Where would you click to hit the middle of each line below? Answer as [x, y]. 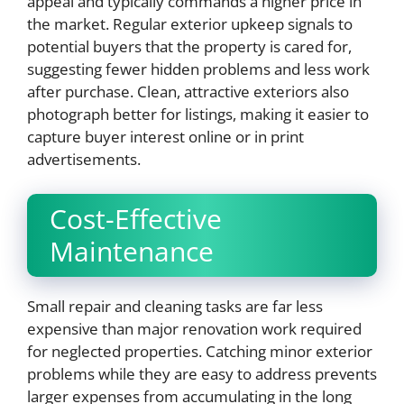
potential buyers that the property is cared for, [189, 47]
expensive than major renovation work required [194, 328]
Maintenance [132, 251]
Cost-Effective [136, 218]
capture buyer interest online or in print [165, 137]
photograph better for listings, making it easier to [198, 115]
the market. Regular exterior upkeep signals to [190, 24]
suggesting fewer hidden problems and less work [198, 69]
